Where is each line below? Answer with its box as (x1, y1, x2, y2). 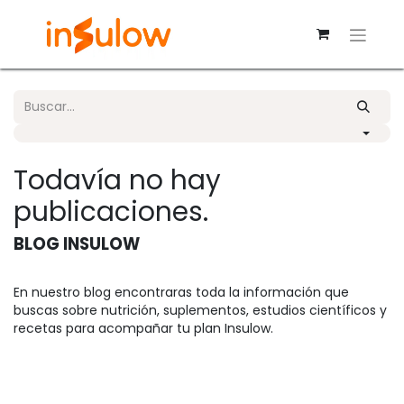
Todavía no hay (14, 161, 221, 198)
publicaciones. (14, 192, 208, 230)
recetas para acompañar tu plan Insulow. (14, 318, 280, 337)
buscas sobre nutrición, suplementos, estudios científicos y (14, 300, 387, 319)
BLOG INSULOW (14, 232, 140, 255)
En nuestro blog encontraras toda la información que (14, 282, 349, 301)
